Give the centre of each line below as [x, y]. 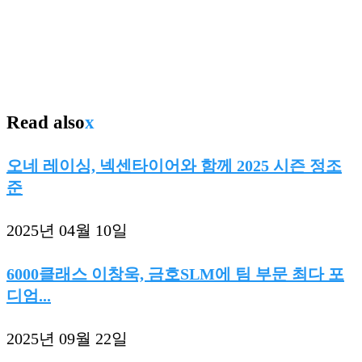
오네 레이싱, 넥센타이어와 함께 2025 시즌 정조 [174, 165]
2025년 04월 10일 [67, 231]
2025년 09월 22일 [67, 339]
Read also [46, 122]
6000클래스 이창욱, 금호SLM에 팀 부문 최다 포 [175, 274]
